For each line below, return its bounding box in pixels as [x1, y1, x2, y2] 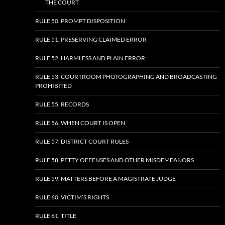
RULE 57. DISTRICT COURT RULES [35, 138, 129, 145]
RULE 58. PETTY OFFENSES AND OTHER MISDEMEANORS [35, 156, 194, 164]
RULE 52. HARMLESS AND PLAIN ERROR [35, 54, 145, 62]
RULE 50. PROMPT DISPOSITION [35, 17, 125, 25]
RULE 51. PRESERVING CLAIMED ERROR [35, 36, 147, 43]
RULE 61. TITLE [35, 212, 76, 219]
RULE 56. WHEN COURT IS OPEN [35, 119, 125, 127]
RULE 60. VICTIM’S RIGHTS [35, 193, 109, 201]
